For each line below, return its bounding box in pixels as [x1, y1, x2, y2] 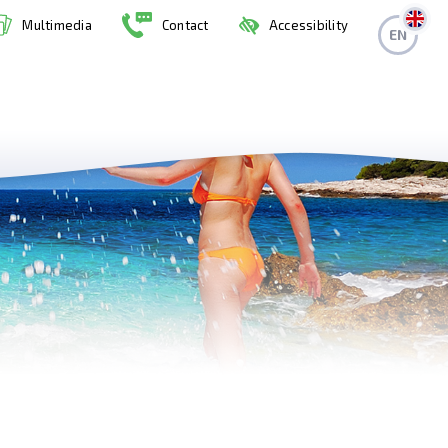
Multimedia [22, 16, 92, 33]
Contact [161, 17, 209, 33]
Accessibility [268, 17, 348, 33]
